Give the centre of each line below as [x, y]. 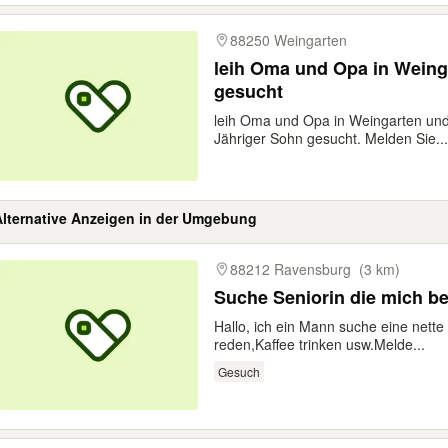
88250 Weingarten [288, 40]
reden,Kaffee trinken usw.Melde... [319, 344]
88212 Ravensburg [290, 269]
